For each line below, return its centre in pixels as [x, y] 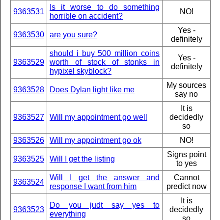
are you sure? [73, 35]
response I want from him [93, 186]
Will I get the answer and [105, 178]
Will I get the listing [82, 159]
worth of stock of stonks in [105, 62]
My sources [186, 85]
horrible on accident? [86, 16]
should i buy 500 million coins [105, 53]
